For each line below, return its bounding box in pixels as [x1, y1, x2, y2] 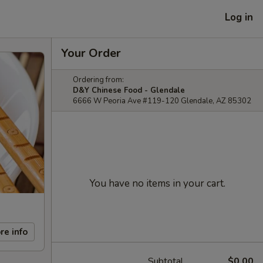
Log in [225, 10, 253, 24]
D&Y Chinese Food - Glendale [73, 85, 185, 96]
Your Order [61, 45, 121, 61]
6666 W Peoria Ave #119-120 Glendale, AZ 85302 [73, 96, 251, 106]
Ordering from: [73, 75, 124, 85]
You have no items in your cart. [89, 177, 225, 190]
